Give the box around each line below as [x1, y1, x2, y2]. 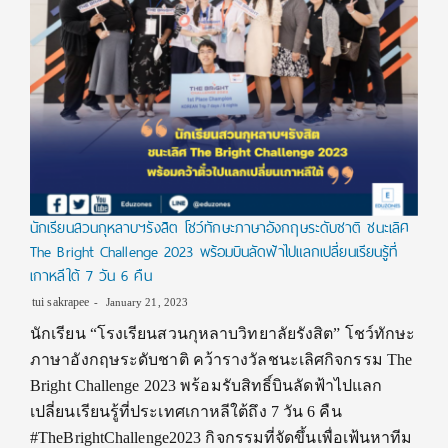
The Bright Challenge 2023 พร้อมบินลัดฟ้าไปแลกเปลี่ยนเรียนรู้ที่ [30, 238, 398, 265]
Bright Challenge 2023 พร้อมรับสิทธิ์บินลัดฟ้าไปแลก [30, 376, 383, 394]
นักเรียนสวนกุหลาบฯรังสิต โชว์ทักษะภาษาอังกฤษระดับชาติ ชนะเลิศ [30, 214, 410, 241]
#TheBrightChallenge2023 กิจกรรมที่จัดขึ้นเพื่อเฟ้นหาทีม [30, 428, 413, 446]
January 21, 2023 [102, 295, 189, 308]
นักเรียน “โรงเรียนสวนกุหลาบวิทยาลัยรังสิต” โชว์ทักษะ [30, 324, 416, 342]
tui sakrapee [32, 294, 90, 309]
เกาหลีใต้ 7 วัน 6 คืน [30, 262, 152, 289]
